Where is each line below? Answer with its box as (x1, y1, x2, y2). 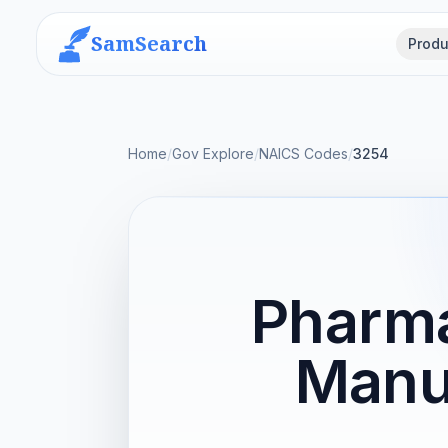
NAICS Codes (259, 145, 348, 162)
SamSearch (91, 30, 207, 57)
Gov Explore (172, 145, 254, 162)
